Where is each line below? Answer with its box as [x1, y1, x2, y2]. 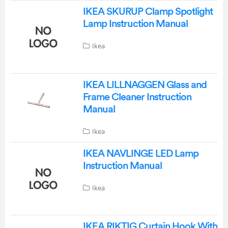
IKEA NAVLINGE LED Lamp [82, 148, 198, 159]
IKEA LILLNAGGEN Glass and [82, 79, 207, 90]
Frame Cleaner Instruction [82, 92, 191, 102]
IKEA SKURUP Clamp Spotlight [82, 6, 213, 17]
